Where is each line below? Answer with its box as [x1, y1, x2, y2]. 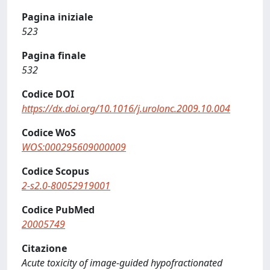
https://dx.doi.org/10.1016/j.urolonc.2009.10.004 [22, 102, 230, 115]
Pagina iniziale [22, 10, 93, 24]
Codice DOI [22, 87, 74, 101]
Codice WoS [22, 126, 76, 139]
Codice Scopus [22, 165, 89, 178]
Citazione [22, 242, 67, 255]
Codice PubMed [22, 203, 95, 216]
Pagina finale [22, 49, 86, 62]
